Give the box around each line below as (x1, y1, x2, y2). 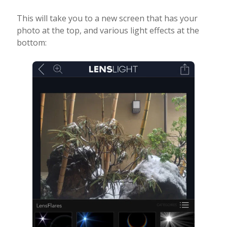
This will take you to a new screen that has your (16, 13, 198, 24)
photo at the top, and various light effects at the (16, 25, 199, 36)
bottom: (16, 37, 47, 48)
